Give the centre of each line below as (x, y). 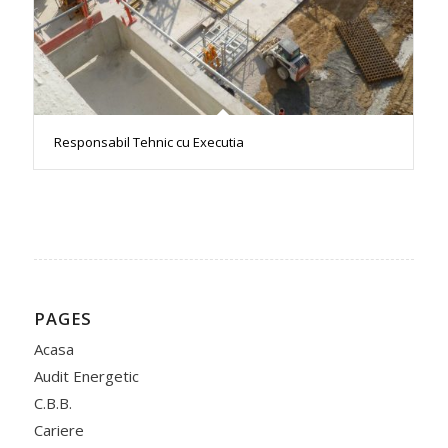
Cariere (58, 429)
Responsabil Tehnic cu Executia (148, 141)
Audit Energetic (86, 375)
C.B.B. (52, 402)
